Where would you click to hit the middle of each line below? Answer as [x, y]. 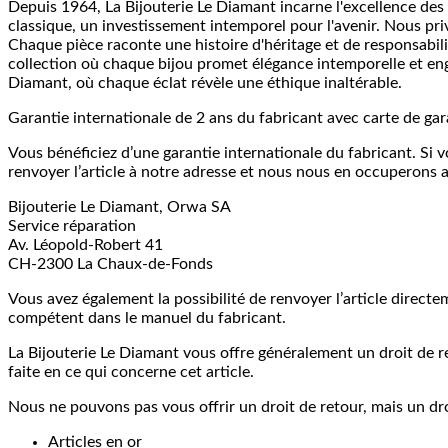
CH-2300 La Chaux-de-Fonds [110, 264]
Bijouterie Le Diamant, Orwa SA [119, 207]
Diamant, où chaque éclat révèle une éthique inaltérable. [205, 83]
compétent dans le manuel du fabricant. [147, 318]
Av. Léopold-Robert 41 [85, 245]
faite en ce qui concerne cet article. [131, 372]
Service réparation [72, 226]
